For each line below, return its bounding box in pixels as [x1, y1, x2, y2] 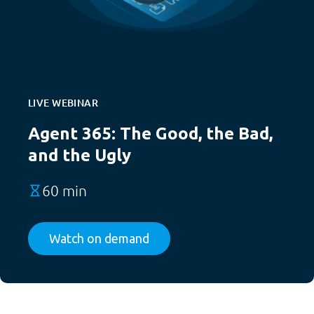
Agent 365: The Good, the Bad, [28, 124, 273, 143]
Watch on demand [49, 231, 149, 245]
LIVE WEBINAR [28, 96, 99, 109]
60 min [42, 182, 87, 199]
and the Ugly [28, 146, 131, 165]
